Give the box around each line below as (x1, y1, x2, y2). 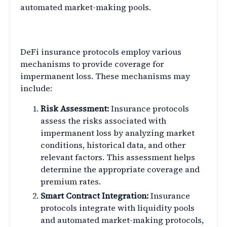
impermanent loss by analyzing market (41, 127, 195, 139)
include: (20, 83, 52, 94)
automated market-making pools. (20, 2, 151, 13)
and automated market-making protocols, (41, 214, 204, 226)
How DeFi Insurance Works (20, 21, 177, 38)
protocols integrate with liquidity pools (41, 202, 195, 214)
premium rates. (41, 176, 101, 187)
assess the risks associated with (41, 115, 166, 127)
